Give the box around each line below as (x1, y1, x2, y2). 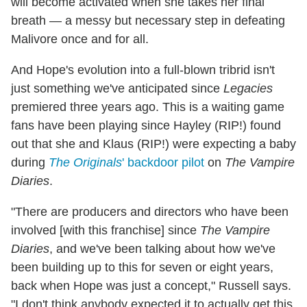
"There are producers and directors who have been (11, 205, 288, 219)
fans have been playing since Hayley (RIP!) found (11, 119, 281, 133)
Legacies (223, 82, 273, 96)
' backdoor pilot (122, 156, 204, 170)
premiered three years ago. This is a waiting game (11, 100, 284, 114)
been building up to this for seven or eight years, (11, 260, 273, 275)
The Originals (49, 156, 122, 170)
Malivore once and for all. (11, 32, 149, 47)
